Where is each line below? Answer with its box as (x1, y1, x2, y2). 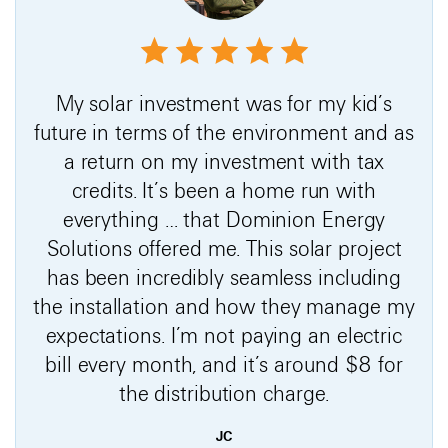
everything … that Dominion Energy (62, 206, 386, 233)
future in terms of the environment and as (34, 119, 414, 146)
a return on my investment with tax (63, 148, 385, 175)
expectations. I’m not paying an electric (46, 322, 402, 349)
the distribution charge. (118, 380, 330, 407)
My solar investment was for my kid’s (55, 90, 393, 117)
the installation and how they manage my (33, 293, 415, 320)
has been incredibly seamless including (46, 264, 402, 291)
